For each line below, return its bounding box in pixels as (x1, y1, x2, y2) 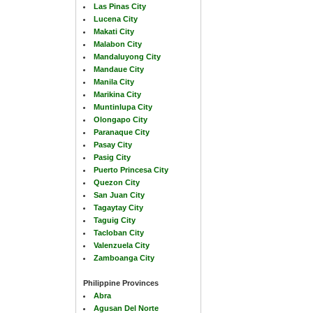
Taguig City (94, 215, 136, 224)
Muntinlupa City (94, 102, 152, 111)
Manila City (94, 77, 134, 86)
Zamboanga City (94, 253, 154, 262)
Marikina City (94, 89, 141, 99)
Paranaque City (94, 127, 150, 136)
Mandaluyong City (94, 52, 161, 61)
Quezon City (94, 177, 140, 187)
